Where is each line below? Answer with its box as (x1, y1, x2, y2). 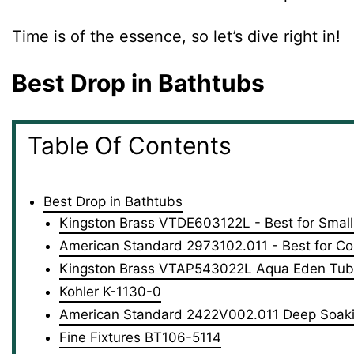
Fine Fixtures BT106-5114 (59, 329, 221, 345)
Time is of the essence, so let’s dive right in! (12, 26, 341, 46)
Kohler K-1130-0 (59, 283, 161, 299)
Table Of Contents (28, 130, 232, 160)
